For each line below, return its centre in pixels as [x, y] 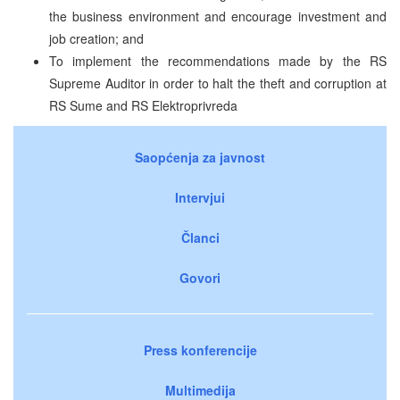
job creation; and [96, 38]
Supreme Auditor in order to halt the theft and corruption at [218, 83]
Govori [200, 277]
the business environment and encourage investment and [218, 16]
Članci [200, 237]
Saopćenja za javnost [200, 157]
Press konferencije [200, 350]
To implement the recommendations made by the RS [218, 60]
